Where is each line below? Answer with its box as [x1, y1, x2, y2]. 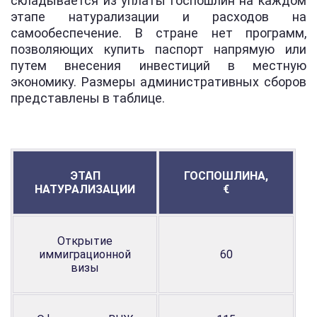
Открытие [57, 234, 113, 248]
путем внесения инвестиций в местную [11, 57, 306, 73]
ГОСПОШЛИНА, [184, 168, 268, 183]
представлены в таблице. [11, 90, 165, 105]
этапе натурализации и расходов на [11, 8, 306, 24]
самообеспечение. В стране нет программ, [11, 25, 306, 40]
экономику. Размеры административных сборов [11, 74, 306, 89]
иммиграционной [39, 247, 131, 261]
